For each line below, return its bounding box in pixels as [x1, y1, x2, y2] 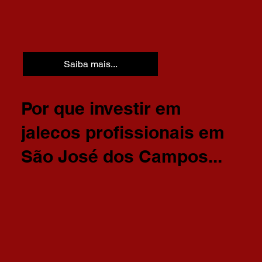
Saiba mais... [63, 58, 118, 70]
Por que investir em [20, 98, 181, 119]
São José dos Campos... [20, 146, 222, 167]
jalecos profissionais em [20, 122, 225, 143]
